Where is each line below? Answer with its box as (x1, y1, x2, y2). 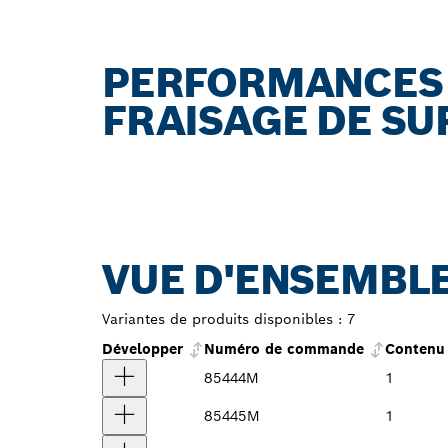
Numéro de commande (204, 340, 364, 359)
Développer (102, 340, 188, 359)
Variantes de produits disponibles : (102, 310, 342, 329)
